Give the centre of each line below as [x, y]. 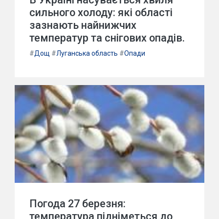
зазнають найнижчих [83, 25]
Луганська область [87, 53]
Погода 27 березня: [77, 204]
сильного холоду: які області [101, 12]
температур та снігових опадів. [107, 38]
